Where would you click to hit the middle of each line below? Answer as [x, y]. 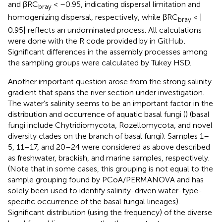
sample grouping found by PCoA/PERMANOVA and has [106, 180]
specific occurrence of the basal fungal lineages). [94, 202]
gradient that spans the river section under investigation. [106, 93]
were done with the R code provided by [79, 41]
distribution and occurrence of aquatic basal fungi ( [97, 114]
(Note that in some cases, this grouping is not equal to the [111, 169]
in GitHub [166, 41]
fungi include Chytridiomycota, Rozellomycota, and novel [110, 125]
